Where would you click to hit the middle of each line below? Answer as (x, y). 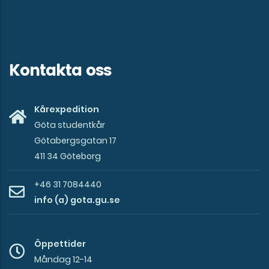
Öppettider (60, 244)
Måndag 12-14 (63, 260)
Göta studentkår (70, 125)
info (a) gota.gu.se (77, 200)
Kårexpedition (67, 110)
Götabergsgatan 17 (75, 141)
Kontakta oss (60, 71)
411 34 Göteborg (68, 156)
